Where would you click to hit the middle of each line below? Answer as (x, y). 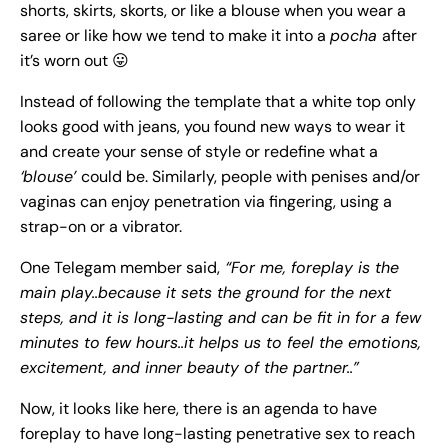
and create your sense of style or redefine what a (199, 152)
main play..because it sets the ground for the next (205, 293)
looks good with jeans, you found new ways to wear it (212, 127)
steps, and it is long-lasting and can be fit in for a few (220, 318)
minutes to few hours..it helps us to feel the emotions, (220, 343)
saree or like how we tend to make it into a (175, 36)
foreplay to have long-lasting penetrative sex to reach (217, 434)
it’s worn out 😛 (74, 61)
